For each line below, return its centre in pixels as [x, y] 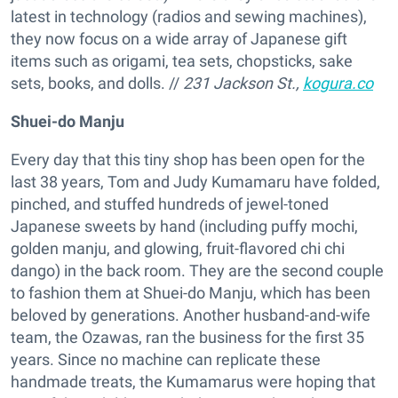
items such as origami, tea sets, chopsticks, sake [182, 61]
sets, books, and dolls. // [97, 84]
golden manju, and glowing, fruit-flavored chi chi [178, 249]
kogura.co [338, 84]
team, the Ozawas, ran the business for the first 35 [187, 338]
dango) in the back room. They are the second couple [197, 271]
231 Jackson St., [243, 84]
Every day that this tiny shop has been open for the [188, 160]
